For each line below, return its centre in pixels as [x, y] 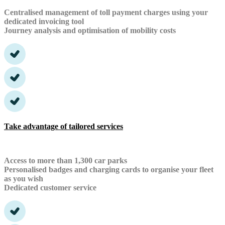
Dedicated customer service [50, 187]
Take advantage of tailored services [64, 126]
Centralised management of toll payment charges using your [106, 12]
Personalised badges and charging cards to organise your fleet [109, 169]
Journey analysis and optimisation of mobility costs [90, 30]
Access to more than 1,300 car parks [66, 160]
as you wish [24, 178]
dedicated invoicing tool [44, 21]
